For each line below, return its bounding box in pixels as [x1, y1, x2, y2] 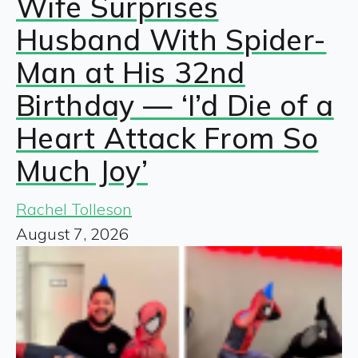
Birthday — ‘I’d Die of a [16, 87, 334, 124]
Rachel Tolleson [16, 199, 132, 220]
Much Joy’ [16, 153, 148, 189]
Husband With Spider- [16, 22, 327, 58]
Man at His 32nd [16, 54, 245, 91]
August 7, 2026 [16, 224, 129, 245]
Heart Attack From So [16, 120, 319, 157]
